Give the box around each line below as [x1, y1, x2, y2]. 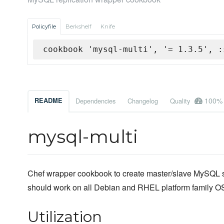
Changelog [127, 96, 158, 106]
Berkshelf [65, 23, 91, 30]
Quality [170, 96, 192, 106]
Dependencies [75, 96, 115, 106]
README [34, 96, 62, 105]
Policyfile [32, 23, 56, 30]
